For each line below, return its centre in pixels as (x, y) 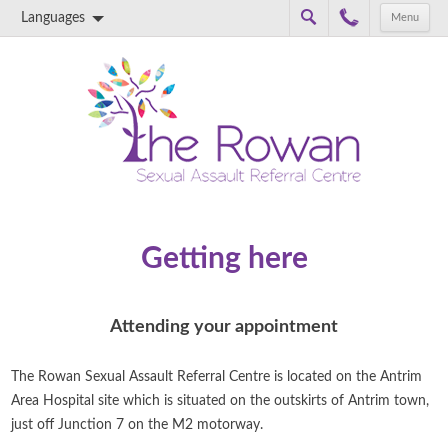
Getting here (224, 259)
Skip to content (271, 44)
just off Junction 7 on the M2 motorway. (137, 425)
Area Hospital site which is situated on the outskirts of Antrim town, (220, 401)
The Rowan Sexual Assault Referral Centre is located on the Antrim (217, 377)
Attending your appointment (224, 327)
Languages (53, 18)
